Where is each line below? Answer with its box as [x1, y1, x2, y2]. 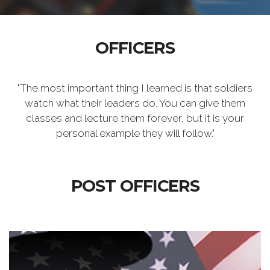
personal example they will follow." [55, 127, 215, 139]
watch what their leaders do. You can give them [25, 97, 245, 109]
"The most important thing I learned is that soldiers [17, 82, 253, 94]
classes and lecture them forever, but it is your [26, 112, 244, 124]
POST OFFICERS [71, 176, 199, 196]
